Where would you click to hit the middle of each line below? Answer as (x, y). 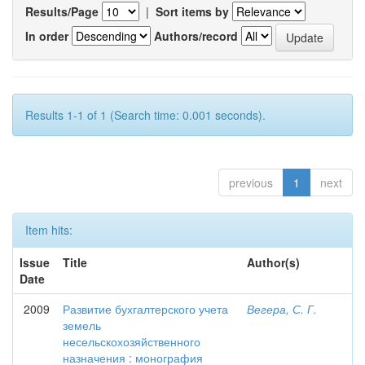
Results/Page (62, 11)
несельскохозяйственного (132, 341)
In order (47, 35)
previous (251, 182)
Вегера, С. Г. (282, 309)
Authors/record (196, 35)
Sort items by (192, 11)
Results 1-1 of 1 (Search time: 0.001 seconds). (145, 115)
